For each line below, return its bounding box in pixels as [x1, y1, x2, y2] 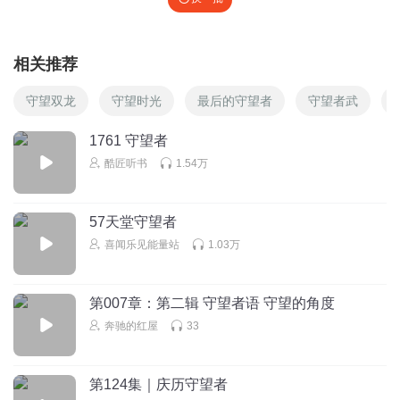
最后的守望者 [197, 93, 272, 108]
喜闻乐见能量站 [104, 237, 179, 251]
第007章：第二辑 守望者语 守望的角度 [89, 295, 335, 311]
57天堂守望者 [89, 213, 177, 229]
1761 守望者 [89, 132, 168, 148]
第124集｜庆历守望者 [89, 376, 228, 392]
